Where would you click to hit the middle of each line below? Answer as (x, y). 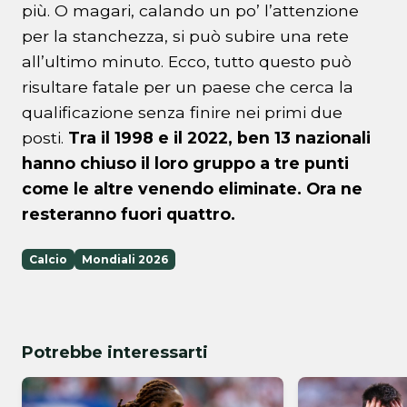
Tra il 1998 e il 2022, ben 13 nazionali (219, 138)
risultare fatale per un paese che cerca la (188, 87)
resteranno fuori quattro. (129, 214)
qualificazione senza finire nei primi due (182, 113)
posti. (45, 138)
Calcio (48, 260)
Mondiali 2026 (125, 260)
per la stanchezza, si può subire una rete (185, 36)
